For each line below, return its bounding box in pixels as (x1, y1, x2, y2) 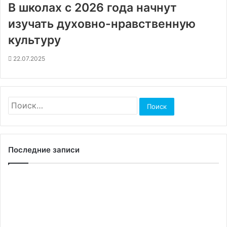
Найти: (8, 97, 29, 105)
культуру (8, 33, 61, 47)
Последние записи (8, 144, 80, 155)
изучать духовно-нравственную (8, 17, 196, 31)
